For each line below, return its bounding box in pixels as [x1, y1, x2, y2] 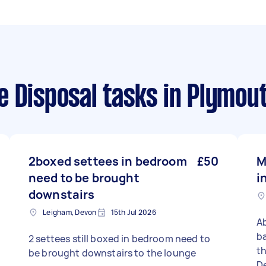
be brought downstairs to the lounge [28, 246, 197, 259]
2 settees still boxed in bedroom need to [28, 232, 210, 245]
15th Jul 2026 [110, 207, 156, 217]
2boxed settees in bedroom [28, 153, 187, 169]
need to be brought [28, 170, 140, 186]
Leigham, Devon [43, 207, 97, 217]
